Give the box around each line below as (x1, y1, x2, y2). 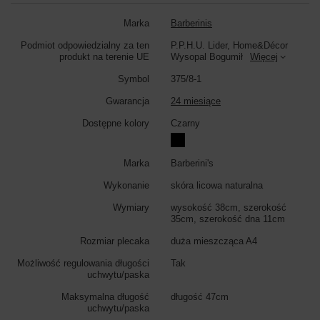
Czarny (171, 117, 200, 129)
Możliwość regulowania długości (17, 257, 149, 269)
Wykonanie (104, 179, 149, 191)
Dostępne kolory (82, 117, 149, 129)
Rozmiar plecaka (80, 235, 149, 246)
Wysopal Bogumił (171, 51, 243, 62)
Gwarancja (106, 95, 149, 106)
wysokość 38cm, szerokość (171, 201, 286, 213)
